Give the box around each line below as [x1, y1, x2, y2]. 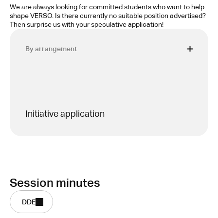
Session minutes [10, 176, 100, 189]
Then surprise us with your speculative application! [10, 20, 163, 28]
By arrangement [25, 45, 77, 53]
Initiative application [25, 106, 105, 124]
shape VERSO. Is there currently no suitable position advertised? [10, 12, 206, 19]
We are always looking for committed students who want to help [10, 3, 204, 11]
